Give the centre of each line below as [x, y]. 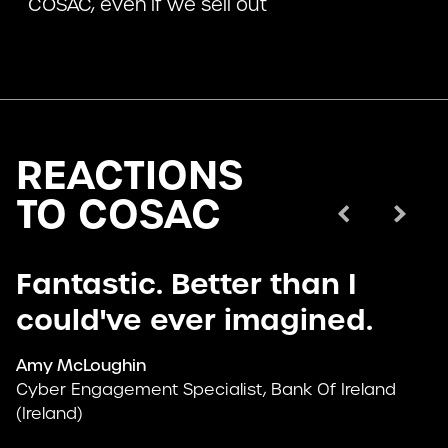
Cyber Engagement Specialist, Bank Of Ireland [206, 390]
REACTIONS [129, 175]
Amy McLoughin [81, 366]
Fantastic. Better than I [186, 284]
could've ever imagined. [194, 320]
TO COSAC [118, 214]
